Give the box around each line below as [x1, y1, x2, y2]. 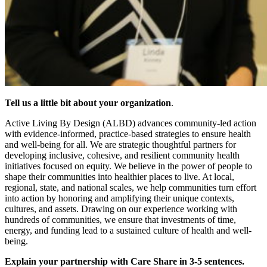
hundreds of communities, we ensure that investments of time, [5, 214, 236, 225]
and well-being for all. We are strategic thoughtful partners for [5, 139, 236, 150]
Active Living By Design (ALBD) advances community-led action [5, 117, 256, 128]
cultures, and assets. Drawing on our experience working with [5, 203, 237, 214]
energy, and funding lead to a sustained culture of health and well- [5, 225, 252, 235]
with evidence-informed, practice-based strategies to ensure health [5, 128, 251, 139]
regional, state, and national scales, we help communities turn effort [5, 182, 256, 193]
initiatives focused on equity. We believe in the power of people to [5, 160, 252, 171]
